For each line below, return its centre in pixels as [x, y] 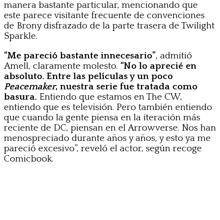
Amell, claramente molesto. [62, 66]
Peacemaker [30, 86]
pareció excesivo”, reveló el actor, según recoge [103, 148]
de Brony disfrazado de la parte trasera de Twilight [109, 26]
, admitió [174, 55]
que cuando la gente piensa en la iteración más [102, 117]
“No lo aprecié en [158, 66]
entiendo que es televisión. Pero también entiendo [108, 107]
